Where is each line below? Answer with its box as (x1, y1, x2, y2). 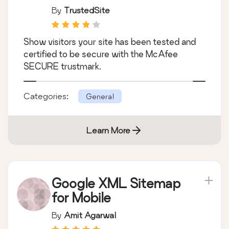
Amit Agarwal (64, 210, 116, 220)
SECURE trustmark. (24, 61, 101, 72)
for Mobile (52, 190, 111, 205)
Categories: (24, 91, 71, 101)
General (86, 92, 114, 101)
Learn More (86, 125, 130, 135)
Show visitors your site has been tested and (24, 37, 196, 47)
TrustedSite (64, 5, 110, 15)
